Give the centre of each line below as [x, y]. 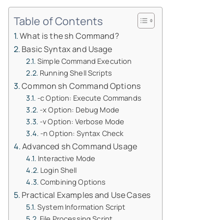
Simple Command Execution [84, 61]
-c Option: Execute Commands [89, 98]
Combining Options [73, 182]
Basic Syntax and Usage [67, 49]
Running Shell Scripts [76, 73]
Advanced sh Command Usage [80, 146]
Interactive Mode [67, 158]
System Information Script [81, 207]
